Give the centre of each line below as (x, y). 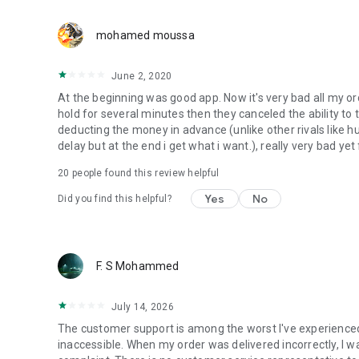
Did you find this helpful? (115, 199)
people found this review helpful (144, 173)
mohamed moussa (145, 35)
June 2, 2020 (142, 76)
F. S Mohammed (138, 266)
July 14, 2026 (143, 307)
